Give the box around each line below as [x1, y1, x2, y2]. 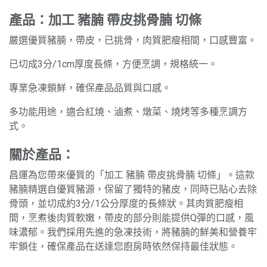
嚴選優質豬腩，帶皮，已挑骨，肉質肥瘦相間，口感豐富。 [9, 34, 257, 46]
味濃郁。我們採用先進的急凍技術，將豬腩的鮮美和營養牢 [9, 226, 257, 238]
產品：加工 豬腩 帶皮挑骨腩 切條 [9, 10, 201, 28]
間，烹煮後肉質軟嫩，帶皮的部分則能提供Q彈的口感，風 [9, 212, 254, 223]
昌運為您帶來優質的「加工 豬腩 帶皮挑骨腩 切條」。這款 [9, 169, 254, 181]
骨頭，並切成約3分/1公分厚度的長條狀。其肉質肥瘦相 [9, 197, 243, 209]
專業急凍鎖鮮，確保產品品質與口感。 [9, 82, 171, 94]
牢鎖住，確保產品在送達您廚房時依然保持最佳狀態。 [9, 240, 238, 252]
